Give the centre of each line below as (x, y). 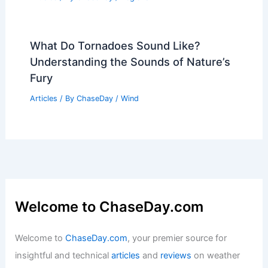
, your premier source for (177, 238)
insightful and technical (63, 256)
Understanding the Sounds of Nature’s (130, 62)
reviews (176, 256)
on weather (216, 256)
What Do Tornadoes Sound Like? (115, 46)
